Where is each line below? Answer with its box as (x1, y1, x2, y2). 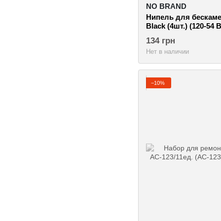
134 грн (146, 36, 175, 45)
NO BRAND (146, 1, 186, 10)
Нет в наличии (146, 47, 189, 55)
